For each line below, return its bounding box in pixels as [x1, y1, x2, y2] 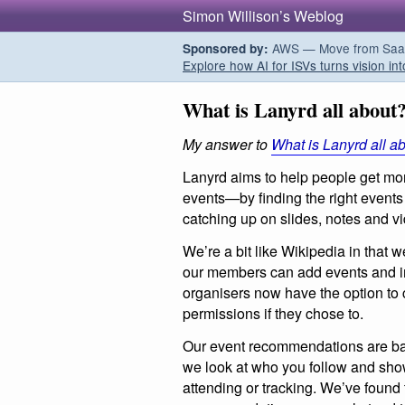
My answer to [183, 134, 271, 155]
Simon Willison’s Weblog [183, 5, 344, 26]
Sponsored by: [183, 40, 268, 57]
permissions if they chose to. [183, 302, 363, 324]
